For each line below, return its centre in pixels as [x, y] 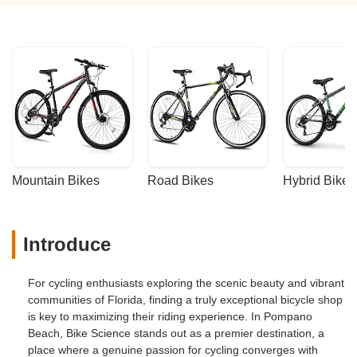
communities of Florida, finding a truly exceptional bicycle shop [185, 299]
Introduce [67, 244]
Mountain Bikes [56, 180]
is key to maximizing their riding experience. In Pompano [170, 316]
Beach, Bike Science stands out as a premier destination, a [176, 333]
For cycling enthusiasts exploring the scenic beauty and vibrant [186, 282]
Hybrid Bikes [319, 180]
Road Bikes [180, 180]
